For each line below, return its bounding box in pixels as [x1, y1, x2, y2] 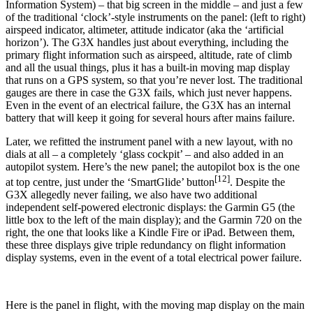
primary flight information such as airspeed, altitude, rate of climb [6, 48, 292, 61]
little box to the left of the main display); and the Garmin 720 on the [6, 214, 302, 226]
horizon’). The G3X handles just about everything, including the [6, 36, 289, 48]
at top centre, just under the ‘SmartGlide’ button [6, 176, 214, 189]
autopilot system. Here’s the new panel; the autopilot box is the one [6, 160, 300, 173]
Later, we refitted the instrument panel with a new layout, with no [6, 135, 293, 147]
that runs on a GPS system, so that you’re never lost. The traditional [6, 73, 303, 86]
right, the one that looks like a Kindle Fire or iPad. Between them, [6, 226, 295, 239]
